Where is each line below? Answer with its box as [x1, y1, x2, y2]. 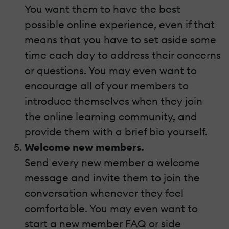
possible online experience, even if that [25, 17, 215, 31]
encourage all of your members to [25, 79, 189, 92]
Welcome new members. [25, 140, 144, 153]
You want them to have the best [25, 2, 180, 15]
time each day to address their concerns [25, 48, 221, 61]
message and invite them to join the [25, 171, 200, 184]
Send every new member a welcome [25, 155, 200, 169]
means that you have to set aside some [25, 33, 216, 46]
